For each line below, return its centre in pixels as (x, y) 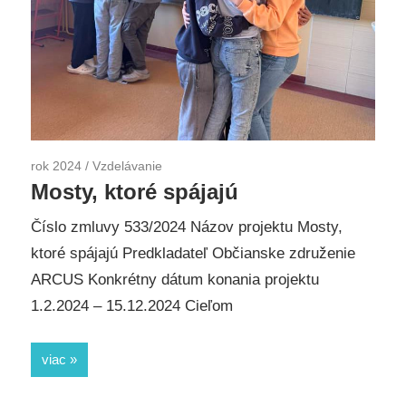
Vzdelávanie (127, 165)
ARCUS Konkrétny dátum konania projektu (175, 280)
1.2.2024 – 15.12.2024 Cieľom (132, 306)
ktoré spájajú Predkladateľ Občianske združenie (193, 254)
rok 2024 (56, 165)
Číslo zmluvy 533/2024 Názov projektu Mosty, (187, 227)
